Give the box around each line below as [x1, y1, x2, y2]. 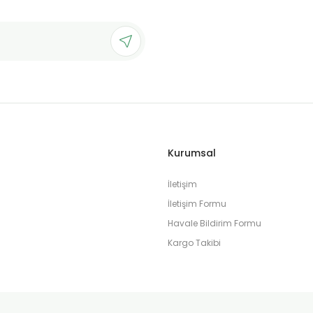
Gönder [138, 102, 175, 116]
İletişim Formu [168, 198, 226, 210]
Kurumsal [168, 146, 216, 160]
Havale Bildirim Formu [168, 217, 261, 229]
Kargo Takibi [168, 237, 221, 249]
